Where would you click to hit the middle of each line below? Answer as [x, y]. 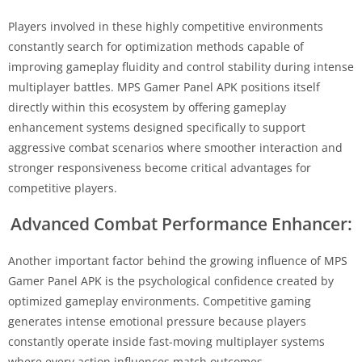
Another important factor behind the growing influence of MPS [178, 260]
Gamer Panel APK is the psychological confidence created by [171, 280]
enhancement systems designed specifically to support [157, 127]
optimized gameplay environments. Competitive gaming [160, 301]
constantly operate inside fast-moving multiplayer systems [166, 341]
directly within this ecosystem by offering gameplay [147, 107]
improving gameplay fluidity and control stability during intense [181, 66]
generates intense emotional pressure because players [157, 321]
